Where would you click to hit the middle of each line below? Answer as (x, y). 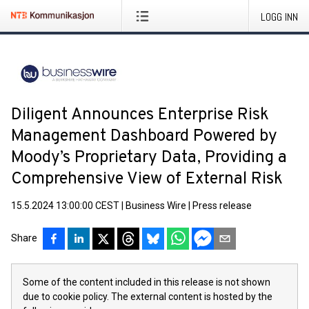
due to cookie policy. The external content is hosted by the (148, 297)
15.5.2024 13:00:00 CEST (65, 206)
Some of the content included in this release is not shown (147, 282)
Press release (222, 206)
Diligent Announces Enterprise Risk (140, 115)
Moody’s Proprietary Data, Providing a (149, 158)
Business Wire (156, 206)
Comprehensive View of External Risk (147, 179)
